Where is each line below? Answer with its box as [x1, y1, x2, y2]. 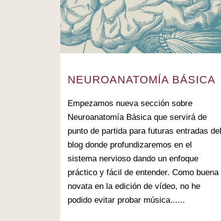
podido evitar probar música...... [68, 195, 185, 205]
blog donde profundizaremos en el [68, 140, 192, 150]
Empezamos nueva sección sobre [68, 99, 192, 109]
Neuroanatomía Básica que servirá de [68, 112, 207, 122]
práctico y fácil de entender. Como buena [68, 168, 219, 178]
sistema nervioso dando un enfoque [68, 154, 198, 164]
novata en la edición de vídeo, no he [68, 182, 200, 191]
